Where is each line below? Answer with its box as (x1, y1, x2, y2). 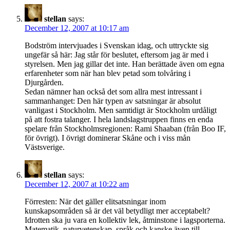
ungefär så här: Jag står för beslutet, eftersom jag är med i (25, 50, 208, 59)
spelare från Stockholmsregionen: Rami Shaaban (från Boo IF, (25, 124, 226, 133)
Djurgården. (25, 78, 64, 87)
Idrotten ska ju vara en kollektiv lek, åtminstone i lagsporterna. (25, 215, 225, 224)
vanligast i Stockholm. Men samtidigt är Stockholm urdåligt (25, 105, 217, 114)
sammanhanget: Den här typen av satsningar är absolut (25, 96, 201, 105)
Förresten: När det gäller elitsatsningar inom (25, 197, 166, 206)
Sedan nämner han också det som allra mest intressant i (25, 87, 202, 96)
